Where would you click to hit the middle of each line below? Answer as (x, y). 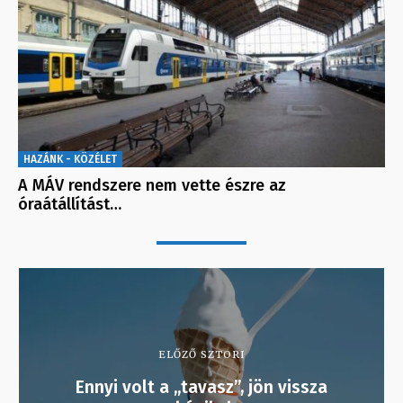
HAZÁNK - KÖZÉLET (70, 160)
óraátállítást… (70, 205)
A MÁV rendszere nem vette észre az (152, 186)
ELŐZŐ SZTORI (201, 355)
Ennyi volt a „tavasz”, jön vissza (201, 388)
